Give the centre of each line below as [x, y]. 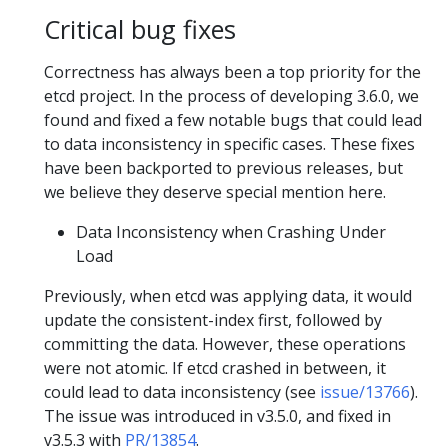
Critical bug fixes [140, 28]
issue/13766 [365, 391]
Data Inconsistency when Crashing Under [231, 231]
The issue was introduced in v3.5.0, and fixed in [217, 415]
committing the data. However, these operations [225, 343]
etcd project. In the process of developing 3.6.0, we [231, 95]
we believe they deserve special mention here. [215, 191]
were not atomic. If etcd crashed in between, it [215, 367]
